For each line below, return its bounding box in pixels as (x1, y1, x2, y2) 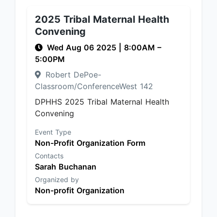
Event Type (35, 128, 71, 136)
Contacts (35, 152, 63, 160)
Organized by (35, 175, 79, 184)
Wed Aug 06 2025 (47, 43, 119, 52)
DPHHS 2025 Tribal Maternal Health (35, 97, 169, 107)
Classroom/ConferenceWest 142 (35, 81, 153, 91)
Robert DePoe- (43, 70, 101, 79)
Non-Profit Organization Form (35, 138, 145, 148)
